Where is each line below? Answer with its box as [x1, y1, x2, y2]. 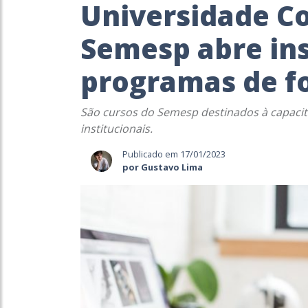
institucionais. [80, 121, 155, 137]
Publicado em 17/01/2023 [122, 148, 225, 161]
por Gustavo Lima [122, 161, 203, 174]
